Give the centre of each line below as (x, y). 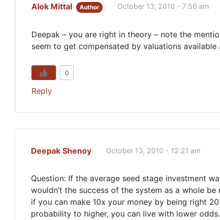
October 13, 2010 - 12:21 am (153, 150)
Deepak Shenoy (61, 151)
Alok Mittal (52, 6)
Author (90, 7)
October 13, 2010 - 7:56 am (164, 6)
